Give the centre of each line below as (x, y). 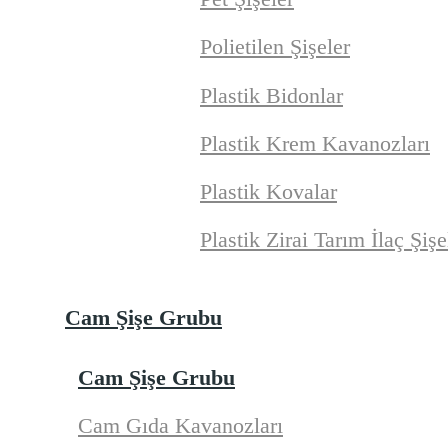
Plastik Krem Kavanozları (315, 143)
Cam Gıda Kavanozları (180, 425)
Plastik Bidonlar (271, 95)
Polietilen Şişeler (275, 47)
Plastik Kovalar (268, 191)
